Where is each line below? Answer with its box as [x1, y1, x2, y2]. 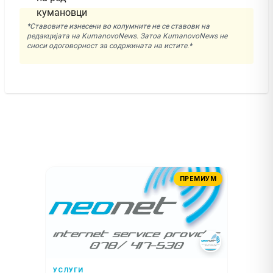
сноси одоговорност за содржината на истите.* [27, 41, 192, 50]
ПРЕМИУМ [179, 174, 216, 183]
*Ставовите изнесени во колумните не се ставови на [27, 21, 210, 30]
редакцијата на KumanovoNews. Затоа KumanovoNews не [27, 31, 227, 40]
